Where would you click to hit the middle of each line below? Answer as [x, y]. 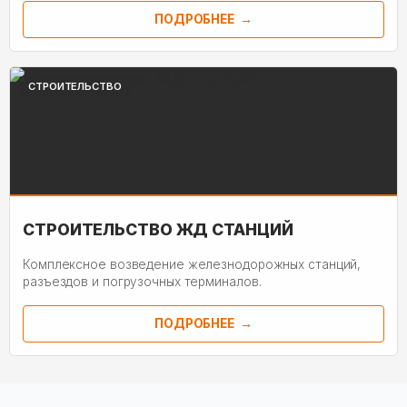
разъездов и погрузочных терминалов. [142, 282]
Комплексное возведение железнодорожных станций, [192, 264]
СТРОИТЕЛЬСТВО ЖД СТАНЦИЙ [158, 229]
